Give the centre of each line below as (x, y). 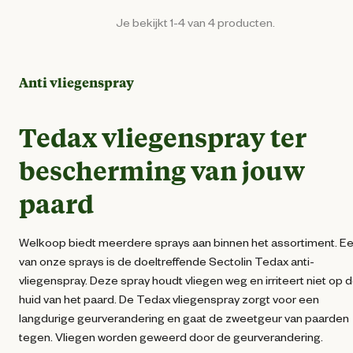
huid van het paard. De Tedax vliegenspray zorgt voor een (169, 298)
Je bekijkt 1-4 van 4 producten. (195, 22)
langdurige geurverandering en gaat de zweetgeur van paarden (184, 317)
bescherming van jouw (162, 170)
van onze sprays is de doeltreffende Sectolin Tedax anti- (167, 260)
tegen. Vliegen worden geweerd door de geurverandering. (172, 336)
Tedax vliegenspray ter (163, 137)
